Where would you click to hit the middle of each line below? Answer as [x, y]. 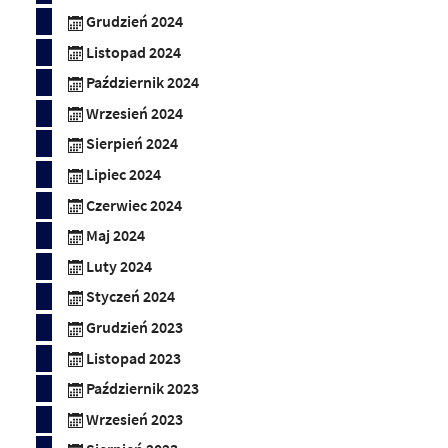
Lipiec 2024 [123, 174]
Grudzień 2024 [134, 21]
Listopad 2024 [133, 52]
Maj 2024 [115, 236]
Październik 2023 [142, 389]
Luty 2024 [119, 266]
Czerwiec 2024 [134, 205]
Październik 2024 [142, 83]
